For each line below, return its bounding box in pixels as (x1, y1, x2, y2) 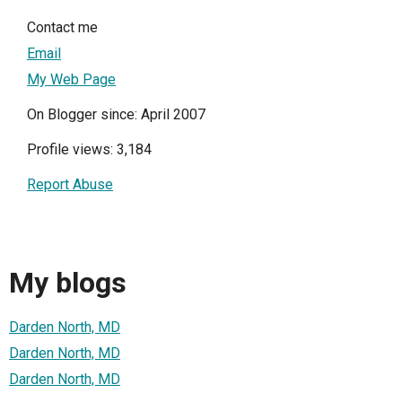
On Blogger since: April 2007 (27, 105, 205, 123)
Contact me (27, 18, 98, 36)
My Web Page (27, 70, 116, 88)
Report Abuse (27, 175, 113, 193)
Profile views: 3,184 (27, 140, 152, 158)
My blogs (9, 265, 127, 300)
